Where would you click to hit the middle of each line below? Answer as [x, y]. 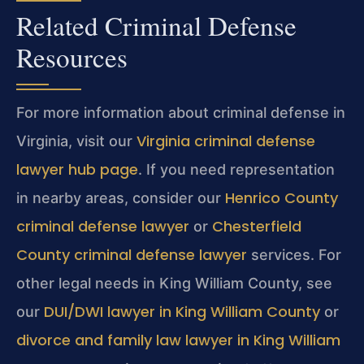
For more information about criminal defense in [181, 113]
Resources [72, 57]
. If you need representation [236, 170]
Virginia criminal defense [226, 141]
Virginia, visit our [76, 141]
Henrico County [282, 198]
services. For [294, 255]
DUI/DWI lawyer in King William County [182, 312]
